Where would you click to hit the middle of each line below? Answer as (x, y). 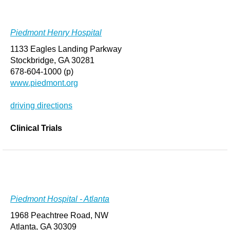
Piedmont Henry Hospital (56, 33)
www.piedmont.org (44, 83)
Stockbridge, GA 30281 (52, 60)
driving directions (41, 106)
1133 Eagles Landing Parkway (66, 49)
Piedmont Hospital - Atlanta (60, 199)
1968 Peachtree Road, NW (59, 215)
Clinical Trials (36, 128)
